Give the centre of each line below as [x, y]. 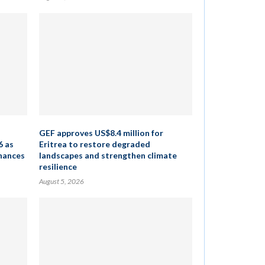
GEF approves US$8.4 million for [101, 133]
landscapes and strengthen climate [108, 155]
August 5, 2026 [61, 181]
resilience [58, 167]
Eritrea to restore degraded [94, 144]
